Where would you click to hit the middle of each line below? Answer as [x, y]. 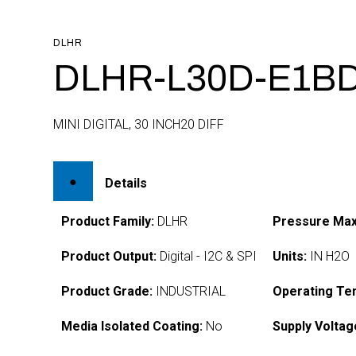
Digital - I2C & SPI [207, 256]
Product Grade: [107, 291]
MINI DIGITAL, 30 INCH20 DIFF [139, 124]
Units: [290, 256]
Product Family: [108, 221]
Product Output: [109, 256]
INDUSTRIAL [190, 291]
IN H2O [329, 256]
